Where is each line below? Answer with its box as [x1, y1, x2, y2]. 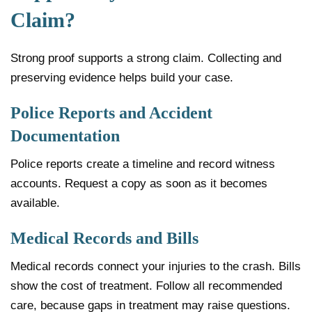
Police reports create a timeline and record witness [10, 157, 275, 171]
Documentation [10, 127, 120, 146]
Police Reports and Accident [10, 104, 212, 123]
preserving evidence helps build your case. [10, 71, 233, 85]
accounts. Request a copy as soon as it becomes [10, 177, 267, 191]
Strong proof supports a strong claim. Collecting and [10, 52, 281, 65]
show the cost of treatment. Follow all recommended [10, 279, 282, 293]
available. [10, 196, 60, 210]
